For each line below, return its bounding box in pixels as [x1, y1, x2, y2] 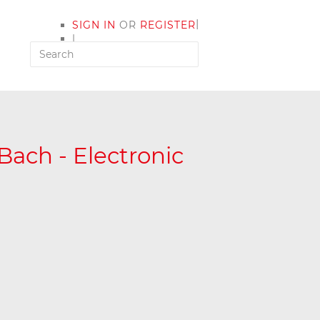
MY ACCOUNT [72, 46, 149, 59]
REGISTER [140, 19, 196, 32]
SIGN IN [72, 19, 116, 32]
